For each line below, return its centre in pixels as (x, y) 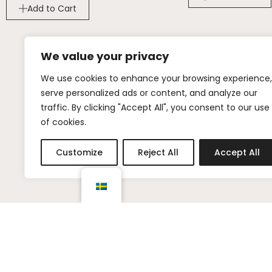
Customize (80, 152)
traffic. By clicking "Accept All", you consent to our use (155, 107)
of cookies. (63, 122)
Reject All (158, 152)
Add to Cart (52, 8)
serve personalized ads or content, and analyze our (149, 93)
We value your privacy (105, 56)
